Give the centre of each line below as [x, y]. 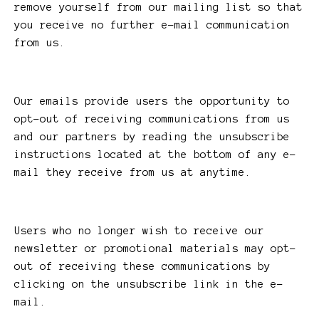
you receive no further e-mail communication [152, 25]
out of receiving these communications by [142, 267]
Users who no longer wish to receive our [139, 231]
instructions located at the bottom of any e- [155, 155]
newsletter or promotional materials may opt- [155, 249]
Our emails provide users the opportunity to [152, 101]
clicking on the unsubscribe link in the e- [149, 284]
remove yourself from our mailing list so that [158, 7]
